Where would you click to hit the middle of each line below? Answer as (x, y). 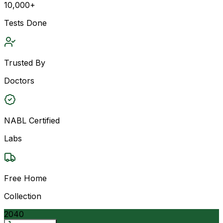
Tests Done (25, 23)
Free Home (25, 178)
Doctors (19, 80)
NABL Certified (32, 120)
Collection (23, 196)
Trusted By (25, 62)
